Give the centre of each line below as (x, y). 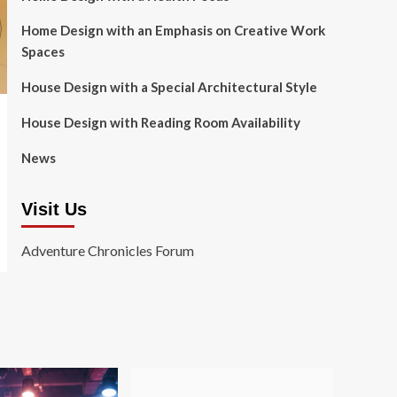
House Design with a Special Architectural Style (169, 87)
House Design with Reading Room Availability (160, 122)
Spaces (43, 51)
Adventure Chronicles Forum (107, 250)
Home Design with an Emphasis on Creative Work (173, 30)
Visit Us (54, 209)
